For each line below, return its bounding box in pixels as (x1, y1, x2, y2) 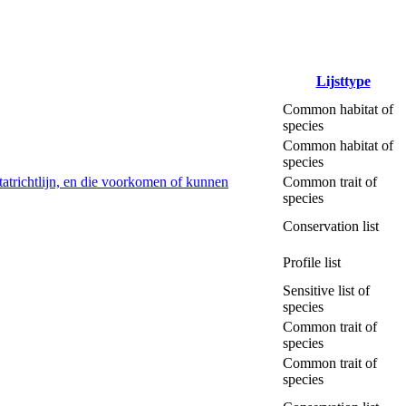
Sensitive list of (283, 282, 370, 298)
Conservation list (283, 217, 379, 234)
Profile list (283, 254, 341, 270)
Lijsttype (315, 72, 371, 89)
